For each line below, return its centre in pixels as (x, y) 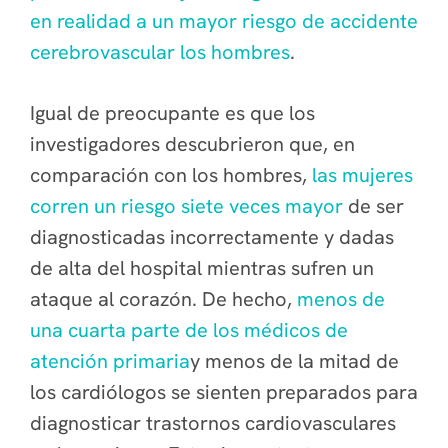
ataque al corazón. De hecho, (163, 299)
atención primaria (110, 361)
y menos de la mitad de (294, 361)
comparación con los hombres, (171, 175)
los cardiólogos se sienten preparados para (224, 392)
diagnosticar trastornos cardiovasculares (213, 423)
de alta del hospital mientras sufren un (202, 268)
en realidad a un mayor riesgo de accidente (224, 21)
